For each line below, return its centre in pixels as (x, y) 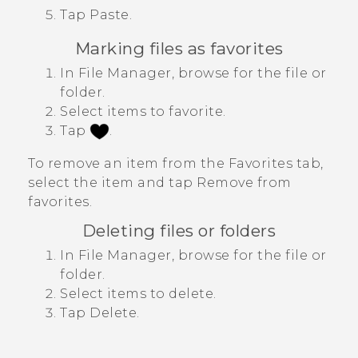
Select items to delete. (138, 294)
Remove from (244, 183)
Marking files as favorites (179, 48)
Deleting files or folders (179, 231)
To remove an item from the (128, 164)
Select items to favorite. (143, 111)
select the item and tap (112, 183)
